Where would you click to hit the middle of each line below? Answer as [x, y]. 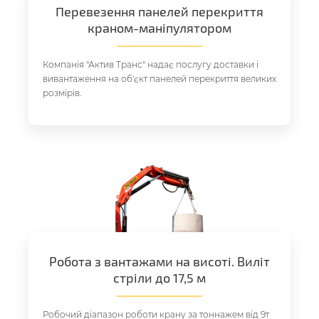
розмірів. [62, 93]
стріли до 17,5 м [159, 278]
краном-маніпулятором [159, 28]
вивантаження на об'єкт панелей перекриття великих [159, 79]
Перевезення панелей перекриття [159, 12]
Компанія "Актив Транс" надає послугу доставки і [151, 65]
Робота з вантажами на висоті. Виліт [159, 262]
